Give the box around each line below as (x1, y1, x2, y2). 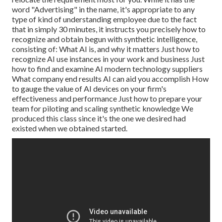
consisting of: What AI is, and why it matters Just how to (12, 44, 200, 54)
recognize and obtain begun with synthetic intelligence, (12, 34, 197, 44)
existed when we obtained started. (12, 123, 127, 133)
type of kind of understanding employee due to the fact (12, 14, 197, 24)
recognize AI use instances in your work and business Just (12, 54, 205, 64)
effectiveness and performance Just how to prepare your (12, 94, 202, 104)
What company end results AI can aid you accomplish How (12, 74, 209, 84)
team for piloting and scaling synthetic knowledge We (12, 104, 193, 113)
